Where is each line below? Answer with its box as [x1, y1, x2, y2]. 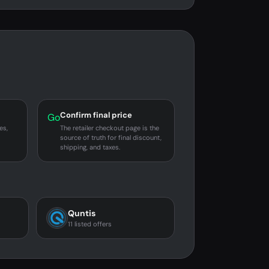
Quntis [67, 208, 95, 219]
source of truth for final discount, [60, 133, 162, 142]
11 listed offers [67, 220, 112, 228]
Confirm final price [60, 110, 133, 120]
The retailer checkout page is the [60, 124, 160, 132]
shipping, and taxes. [60, 143, 121, 151]
